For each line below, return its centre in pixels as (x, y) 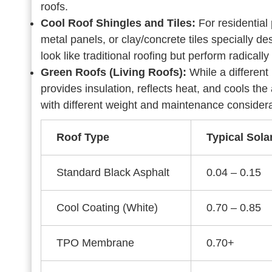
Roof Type (83, 137)
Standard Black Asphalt (113, 172)
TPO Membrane (95, 243)
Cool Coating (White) (107, 208)
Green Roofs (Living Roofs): (114, 72)
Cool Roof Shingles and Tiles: (118, 23)
